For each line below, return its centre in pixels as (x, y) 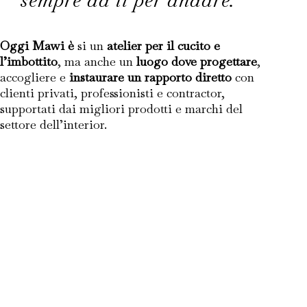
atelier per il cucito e (163, 46)
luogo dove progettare (197, 61)
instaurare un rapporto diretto (150, 77)
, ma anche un (97, 61)
